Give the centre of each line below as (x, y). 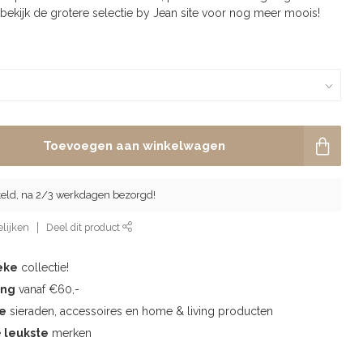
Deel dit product (85, 227)
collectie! (44, 267)
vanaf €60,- (48, 289)
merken (70, 333)
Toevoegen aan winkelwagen (134, 146)
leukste (27, 333)
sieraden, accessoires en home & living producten (140, 311)
